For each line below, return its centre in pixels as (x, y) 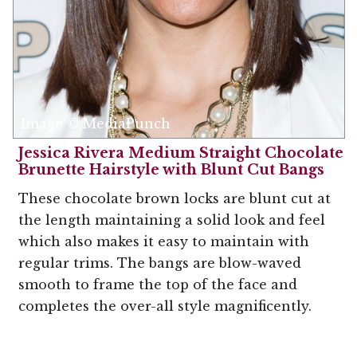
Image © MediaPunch (96, 124)
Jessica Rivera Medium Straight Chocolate (181, 153)
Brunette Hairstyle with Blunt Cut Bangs (171, 170)
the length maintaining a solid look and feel (172, 220)
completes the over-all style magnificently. (165, 306)
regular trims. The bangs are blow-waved (160, 263)
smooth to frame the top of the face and (158, 284)
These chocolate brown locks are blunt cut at (175, 198)
